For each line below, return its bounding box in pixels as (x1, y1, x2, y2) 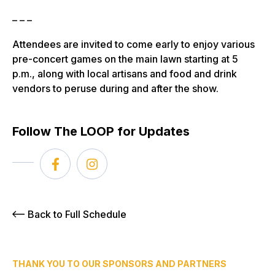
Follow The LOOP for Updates (12, 124, 190, 139)
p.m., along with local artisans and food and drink (12, 68, 237, 80)
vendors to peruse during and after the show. (12, 82, 219, 95)
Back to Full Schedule (28, 208, 126, 221)
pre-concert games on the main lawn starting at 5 (12, 53, 238, 66)
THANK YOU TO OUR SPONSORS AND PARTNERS (12, 258, 227, 269)
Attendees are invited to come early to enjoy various (12, 38, 255, 51)
